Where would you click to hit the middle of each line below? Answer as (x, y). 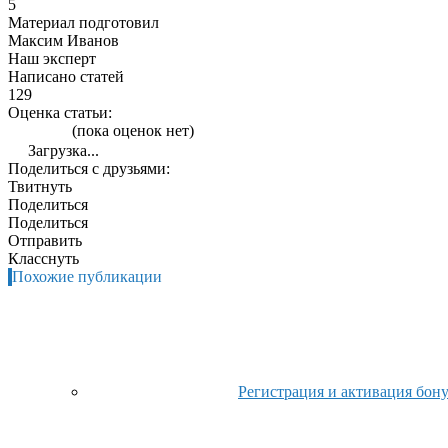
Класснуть (43, 259)
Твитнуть (40, 187)
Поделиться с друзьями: (89, 169)
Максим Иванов (63, 41)
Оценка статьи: (60, 113)
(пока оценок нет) (131, 131)
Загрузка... (61, 151)
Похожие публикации (87, 277)
